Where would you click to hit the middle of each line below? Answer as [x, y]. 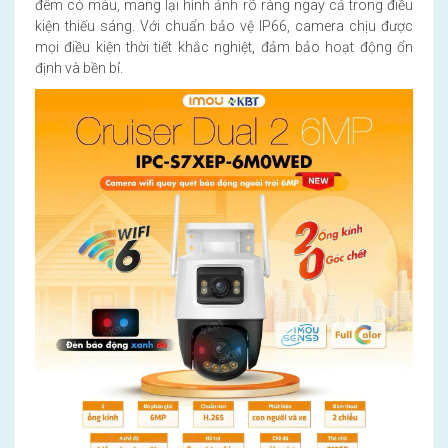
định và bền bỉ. [79, 67]
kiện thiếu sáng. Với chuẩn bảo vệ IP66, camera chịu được [224, 25]
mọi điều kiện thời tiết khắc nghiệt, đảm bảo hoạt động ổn [224, 46]
